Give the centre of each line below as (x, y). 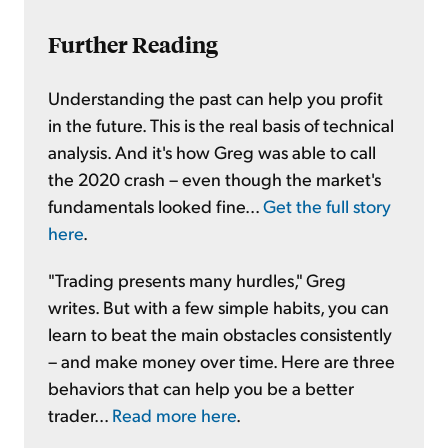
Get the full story (327, 206)
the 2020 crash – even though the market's (214, 179)
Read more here (174, 415)
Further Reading (133, 45)
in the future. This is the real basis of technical (221, 125)
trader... (80, 415)
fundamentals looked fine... (155, 206)
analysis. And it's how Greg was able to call (212, 152)
